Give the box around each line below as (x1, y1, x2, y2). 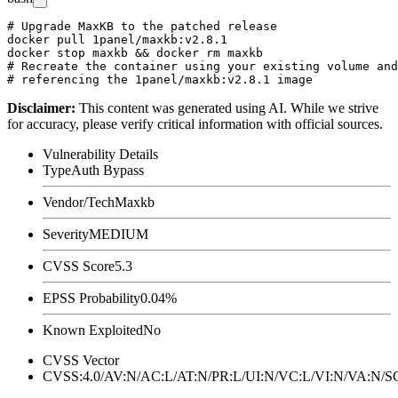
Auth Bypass (71, 162, 144, 178)
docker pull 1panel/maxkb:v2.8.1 (7, 32, 227, 46)
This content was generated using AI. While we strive (79, 99, 378, 115)
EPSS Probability (43, 290, 140, 306)
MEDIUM (89, 226, 148, 242)
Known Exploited (43, 322, 143, 338)
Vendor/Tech (43, 194, 115, 210)
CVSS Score (43, 258, 115, 274)
